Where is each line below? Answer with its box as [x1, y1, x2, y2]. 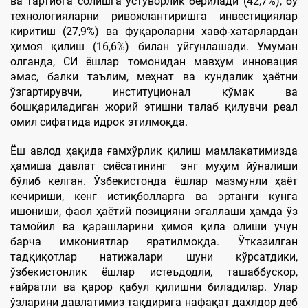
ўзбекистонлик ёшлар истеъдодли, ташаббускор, [10, 265, 298, 278]
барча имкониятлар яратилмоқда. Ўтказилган [10, 234, 298, 248]
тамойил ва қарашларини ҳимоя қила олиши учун [10, 219, 298, 233]
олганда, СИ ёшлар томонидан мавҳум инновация [10, 54, 298, 68]
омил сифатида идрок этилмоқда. [10, 115, 188, 129]
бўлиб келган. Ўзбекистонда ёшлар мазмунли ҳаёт [10, 174, 298, 188]
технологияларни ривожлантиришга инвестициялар [10, 9, 298, 23]
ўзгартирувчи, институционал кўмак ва [10, 85, 298, 98]
